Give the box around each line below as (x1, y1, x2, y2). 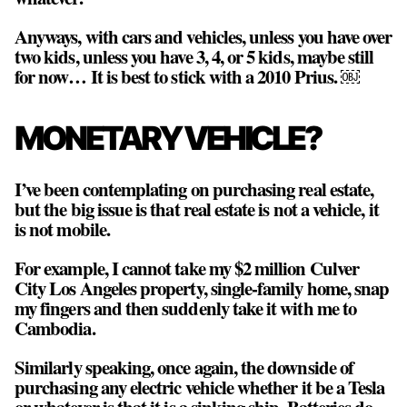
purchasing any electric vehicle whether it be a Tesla (15, 372, 385, 401)
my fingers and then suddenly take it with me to (15, 293, 357, 322)
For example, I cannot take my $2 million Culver (15, 253, 360, 282)
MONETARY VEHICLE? (15, 118, 321, 159)
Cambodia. (15, 313, 95, 342)
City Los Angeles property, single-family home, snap (15, 273, 390, 302)
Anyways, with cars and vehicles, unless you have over (15, 22, 392, 50)
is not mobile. (15, 214, 110, 243)
